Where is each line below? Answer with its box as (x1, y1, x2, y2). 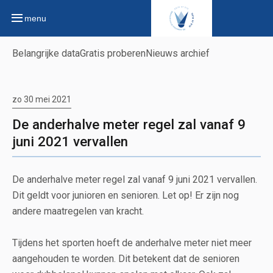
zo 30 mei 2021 (12, 94, 71, 105)
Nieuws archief (146, 48, 210, 60)
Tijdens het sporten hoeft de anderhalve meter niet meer (12, 236, 252, 249)
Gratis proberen (80, 48, 146, 60)
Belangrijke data (12, 48, 80, 60)
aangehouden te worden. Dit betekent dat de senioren (12, 252, 239, 264)
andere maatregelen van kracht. (12, 205, 146, 217)
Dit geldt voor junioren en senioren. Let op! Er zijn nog (12, 189, 239, 201)
